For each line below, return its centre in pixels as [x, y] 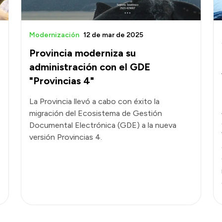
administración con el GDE [90, 67]
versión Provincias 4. [66, 137]
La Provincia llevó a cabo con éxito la [94, 101]
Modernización [54, 35]
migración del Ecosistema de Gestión [96, 113]
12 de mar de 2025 [113, 35]
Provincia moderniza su [83, 53]
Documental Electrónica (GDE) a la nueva [103, 125]
